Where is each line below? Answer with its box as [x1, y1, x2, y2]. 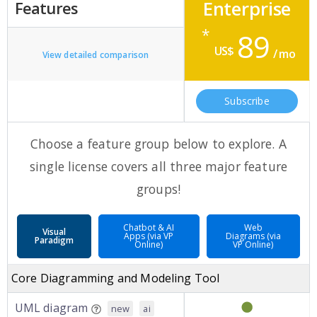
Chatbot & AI [123, 221, 175, 234]
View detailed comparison [42, 49, 149, 61]
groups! [136, 180, 181, 197]
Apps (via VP [124, 230, 174, 242]
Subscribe [224, 94, 270, 108]
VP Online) [233, 238, 274, 250]
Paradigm [35, 234, 74, 246]
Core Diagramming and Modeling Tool [11, 270, 220, 286]
